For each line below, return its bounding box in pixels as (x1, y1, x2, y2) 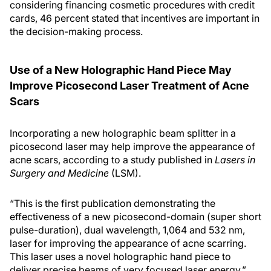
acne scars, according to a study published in (10, 154, 215, 166)
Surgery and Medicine (10, 167, 109, 179)
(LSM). (109, 167, 141, 179)
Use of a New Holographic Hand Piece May (10, 64, 232, 76)
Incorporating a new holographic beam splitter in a (10, 127, 236, 139)
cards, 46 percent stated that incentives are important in (10, 12, 260, 24)
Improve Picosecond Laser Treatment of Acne (10, 79, 249, 92)
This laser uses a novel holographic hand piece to (10, 250, 231, 263)
